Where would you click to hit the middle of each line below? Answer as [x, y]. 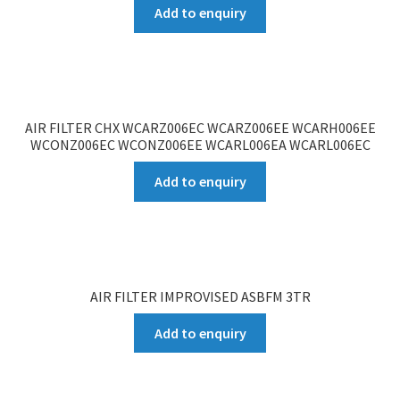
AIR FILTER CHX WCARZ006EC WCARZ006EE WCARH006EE [200, 128]
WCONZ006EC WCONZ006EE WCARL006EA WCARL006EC [200, 145]
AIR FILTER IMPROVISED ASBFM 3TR [200, 296]
